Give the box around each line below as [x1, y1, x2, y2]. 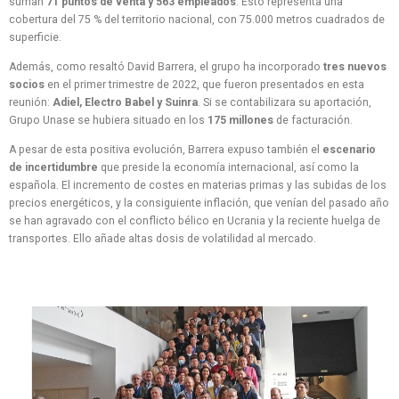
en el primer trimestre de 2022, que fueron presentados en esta [45, 78, 364, 91]
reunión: [9, 96, 53, 109]
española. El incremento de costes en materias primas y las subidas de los [9, 179, 387, 192]
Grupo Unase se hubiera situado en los [9, 114, 208, 126]
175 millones [208, 114, 273, 126]
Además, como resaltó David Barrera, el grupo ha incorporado [9, 61, 323, 73]
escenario [322, 143, 376, 157]
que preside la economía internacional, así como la [98, 161, 359, 175]
